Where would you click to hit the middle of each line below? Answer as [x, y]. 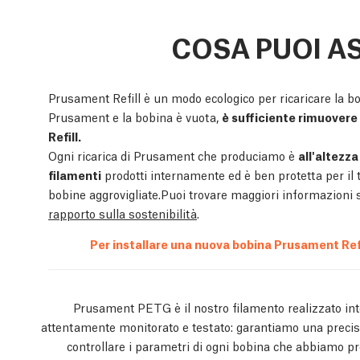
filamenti [75, 175]
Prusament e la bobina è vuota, [135, 117]
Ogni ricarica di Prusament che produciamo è [173, 155]
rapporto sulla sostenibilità [123, 213]
